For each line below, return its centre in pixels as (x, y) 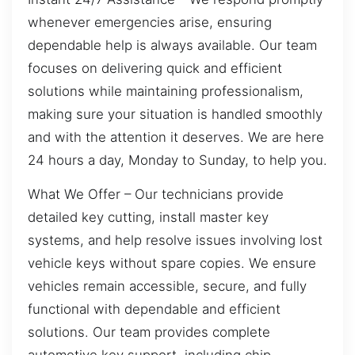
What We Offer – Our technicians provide (156, 195)
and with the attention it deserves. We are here (176, 137)
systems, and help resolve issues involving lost (175, 240)
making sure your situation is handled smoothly (175, 114)
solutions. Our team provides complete (149, 332)
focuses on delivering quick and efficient (155, 68)
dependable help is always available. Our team (172, 45)
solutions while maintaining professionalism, (166, 91)
